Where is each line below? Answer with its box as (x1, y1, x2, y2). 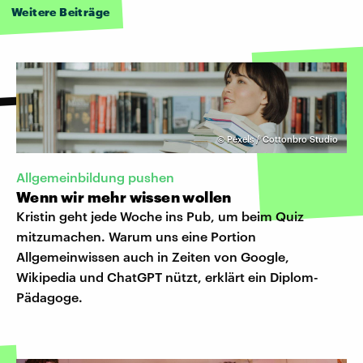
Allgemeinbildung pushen (16, 169, 174, 185)
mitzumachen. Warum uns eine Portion (16, 228, 256, 244)
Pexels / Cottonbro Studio (227, 133, 338, 144)
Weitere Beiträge (11, 4, 110, 19)
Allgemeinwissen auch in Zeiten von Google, (16, 248, 289, 264)
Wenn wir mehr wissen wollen (16, 187, 232, 206)
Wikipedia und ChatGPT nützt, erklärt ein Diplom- (16, 268, 318, 284)
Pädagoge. (16, 288, 83, 305)
